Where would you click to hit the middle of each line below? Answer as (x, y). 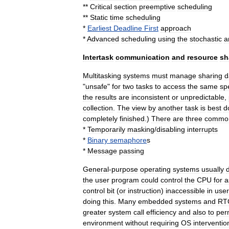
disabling (171, 129)
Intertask (98, 57)
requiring (165, 223)
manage (183, 76)
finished (132, 119)
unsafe (96, 86)
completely (100, 119)
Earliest (99, 28)
